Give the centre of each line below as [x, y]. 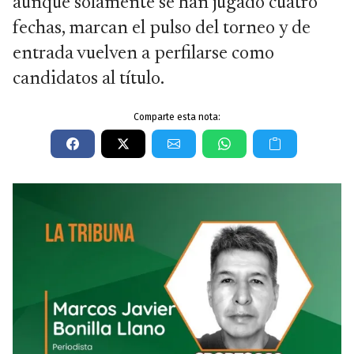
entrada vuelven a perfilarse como [143, 54]
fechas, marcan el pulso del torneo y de [162, 28]
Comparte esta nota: [177, 117]
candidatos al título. [88, 79]
